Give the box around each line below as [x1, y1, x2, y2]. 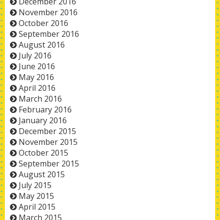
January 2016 [19, 115, 67, 126]
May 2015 [19, 191, 54, 201]
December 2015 [19, 126, 76, 137]
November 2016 [19, 7, 78, 18]
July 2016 [19, 50, 52, 61]
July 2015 [19, 180, 52, 191]
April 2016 [19, 82, 55, 93]
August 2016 [19, 39, 65, 50]
